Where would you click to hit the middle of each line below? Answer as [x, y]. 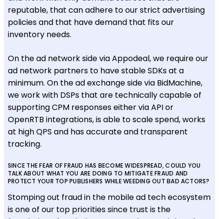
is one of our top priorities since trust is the [89, 209]
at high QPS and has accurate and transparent [98, 131]
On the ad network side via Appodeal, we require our [108, 58]
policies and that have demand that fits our [91, 22]
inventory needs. [41, 34]
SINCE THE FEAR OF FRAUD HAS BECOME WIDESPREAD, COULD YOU [104, 165]
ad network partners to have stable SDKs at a [96, 70]
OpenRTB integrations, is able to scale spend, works [107, 119]
